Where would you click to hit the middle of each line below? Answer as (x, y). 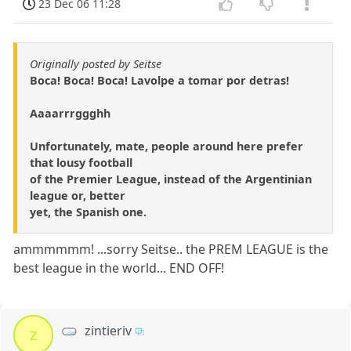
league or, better (78, 195)
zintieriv (109, 330)
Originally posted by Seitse (96, 63)
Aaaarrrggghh (70, 113)
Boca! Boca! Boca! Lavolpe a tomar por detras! (159, 80)
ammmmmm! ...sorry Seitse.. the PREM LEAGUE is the (171, 249)
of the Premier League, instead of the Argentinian (171, 179)
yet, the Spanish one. (88, 212)
